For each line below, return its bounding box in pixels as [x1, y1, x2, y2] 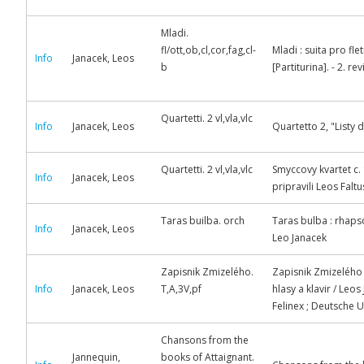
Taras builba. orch [161, 214, 245, 227]
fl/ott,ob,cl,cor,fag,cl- [161, 43, 256, 57]
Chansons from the [161, 333, 249, 347]
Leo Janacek [272, 231, 327, 245]
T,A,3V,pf [161, 282, 201, 296]
